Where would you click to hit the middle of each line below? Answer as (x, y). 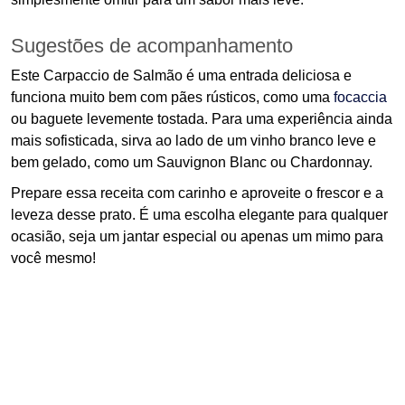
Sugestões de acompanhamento (152, 46)
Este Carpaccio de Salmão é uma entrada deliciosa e (181, 76)
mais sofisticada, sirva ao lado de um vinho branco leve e (193, 141)
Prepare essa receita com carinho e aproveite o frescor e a (197, 193)
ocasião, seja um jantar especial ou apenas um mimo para (197, 237)
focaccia (360, 98)
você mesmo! (53, 259)
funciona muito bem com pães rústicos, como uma (172, 98)
